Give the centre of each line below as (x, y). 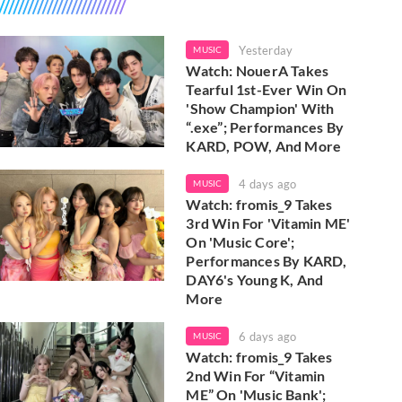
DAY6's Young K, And (255, 280)
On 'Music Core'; (240, 242)
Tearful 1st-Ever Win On (266, 89)
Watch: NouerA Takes (258, 70)
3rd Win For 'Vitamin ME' (268, 223)
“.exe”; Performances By (265, 127)
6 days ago (268, 336)
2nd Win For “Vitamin (256, 376)
